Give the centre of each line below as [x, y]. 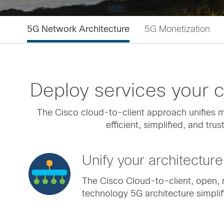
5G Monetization [177, 29]
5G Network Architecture [78, 29]
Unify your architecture [152, 160]
